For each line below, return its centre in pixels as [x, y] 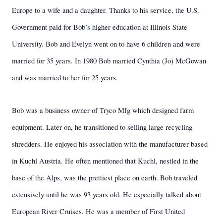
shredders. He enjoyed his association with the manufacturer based [110, 144]
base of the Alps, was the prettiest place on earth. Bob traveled [105, 178]
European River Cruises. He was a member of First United [98, 211]
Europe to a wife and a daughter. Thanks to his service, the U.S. [106, 10]
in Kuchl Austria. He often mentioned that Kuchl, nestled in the [105, 161]
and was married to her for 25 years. [65, 78]
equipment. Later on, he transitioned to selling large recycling [102, 127]
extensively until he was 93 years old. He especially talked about [107, 194]
